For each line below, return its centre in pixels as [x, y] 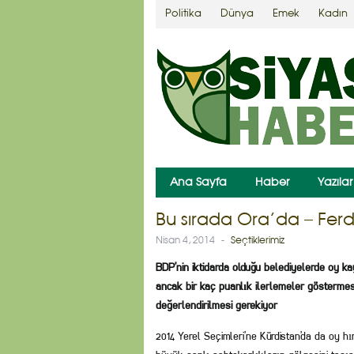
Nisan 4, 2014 [185, 241]
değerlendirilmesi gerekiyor [217, 305]
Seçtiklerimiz [258, 241]
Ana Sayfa [198, 183]
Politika [183, 14]
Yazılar [335, 183]
